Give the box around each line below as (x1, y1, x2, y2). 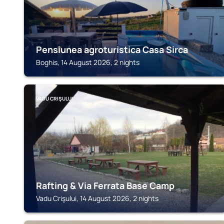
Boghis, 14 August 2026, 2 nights (36, 57, 139, 67)
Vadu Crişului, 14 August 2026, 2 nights (36, 193, 158, 203)
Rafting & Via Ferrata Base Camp (36, 179, 174, 191)
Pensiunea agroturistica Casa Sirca (36, 43, 188, 55)
